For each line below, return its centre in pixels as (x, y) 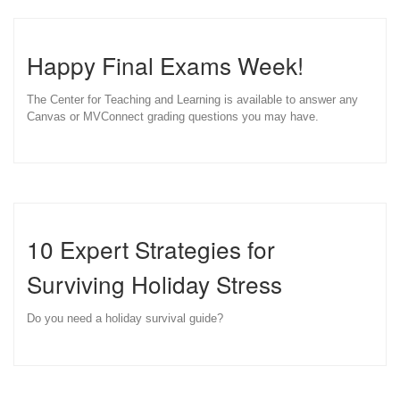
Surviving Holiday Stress (154, 284)
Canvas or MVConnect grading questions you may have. (173, 116)
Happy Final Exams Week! (165, 64)
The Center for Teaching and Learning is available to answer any (192, 99)
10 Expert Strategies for (151, 249)
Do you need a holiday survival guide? (129, 319)
